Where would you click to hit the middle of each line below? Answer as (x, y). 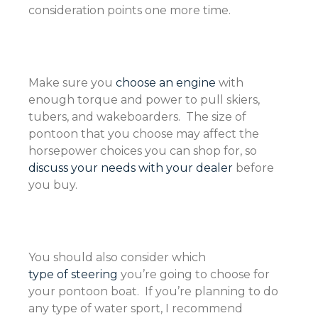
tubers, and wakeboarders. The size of (137, 117)
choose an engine (166, 83)
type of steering (73, 274)
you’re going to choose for (194, 274)
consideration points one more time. (130, 10)
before (253, 168)
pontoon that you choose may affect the (144, 134)
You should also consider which (119, 257)
